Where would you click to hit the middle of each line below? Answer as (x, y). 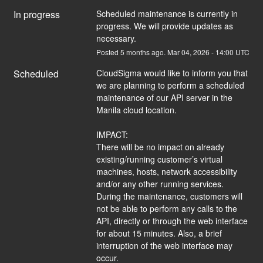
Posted (108, 52)
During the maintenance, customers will (169, 196)
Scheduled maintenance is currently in (167, 13)
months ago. (146, 52)
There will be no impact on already (160, 146)
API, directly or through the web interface (172, 220)
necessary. (116, 38)
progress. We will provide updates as (164, 26)
